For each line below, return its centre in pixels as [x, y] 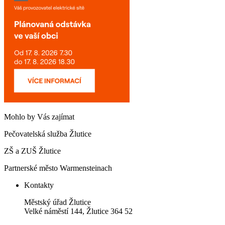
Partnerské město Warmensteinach [58, 168]
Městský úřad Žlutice [58, 202]
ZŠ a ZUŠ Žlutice [32, 151]
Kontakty [39, 185]
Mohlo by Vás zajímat [39, 117]
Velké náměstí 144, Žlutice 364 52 [78, 211]
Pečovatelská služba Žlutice [48, 134]
